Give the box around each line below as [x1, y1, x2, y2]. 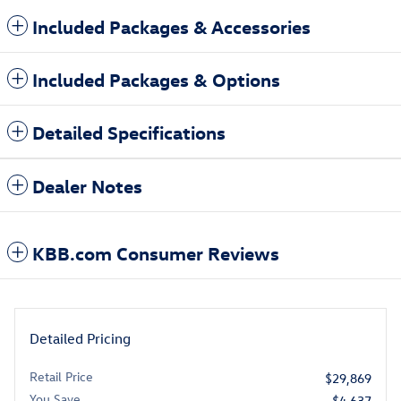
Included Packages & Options [32, 67, 280, 91]
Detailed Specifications [32, 120, 226, 144]
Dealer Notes [32, 174, 142, 198]
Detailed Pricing [30, 329, 131, 348]
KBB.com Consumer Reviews [32, 241, 279, 265]
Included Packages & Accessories [32, 14, 311, 38]
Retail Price [30, 368, 93, 386]
